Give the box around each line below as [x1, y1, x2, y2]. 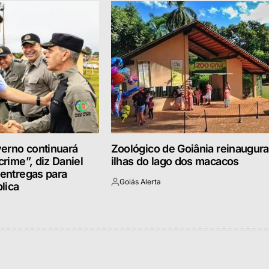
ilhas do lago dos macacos [110, 154, 239, 168]
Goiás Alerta [119, 177, 161, 186]
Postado [110, 181, 138, 191]
